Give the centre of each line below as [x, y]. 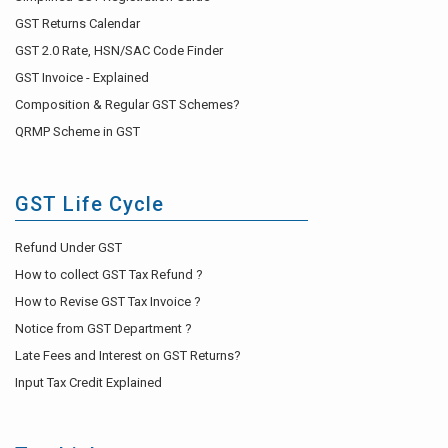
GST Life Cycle [90, 204]
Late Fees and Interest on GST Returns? [128, 356]
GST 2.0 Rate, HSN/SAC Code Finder [119, 51]
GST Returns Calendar [77, 24]
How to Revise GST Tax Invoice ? [108, 302]
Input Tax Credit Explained [88, 383]
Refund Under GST [68, 248]
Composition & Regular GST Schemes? [127, 105]
